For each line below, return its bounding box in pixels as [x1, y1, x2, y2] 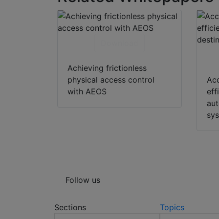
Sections [54, 202, 86, 213]
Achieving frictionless [67, 63, 147, 73]
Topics [159, 202, 184, 213]
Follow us [66, 175, 100, 185]
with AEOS [67, 87, 107, 97]
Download [100, 38, 138, 48]
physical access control [67, 75, 154, 85]
